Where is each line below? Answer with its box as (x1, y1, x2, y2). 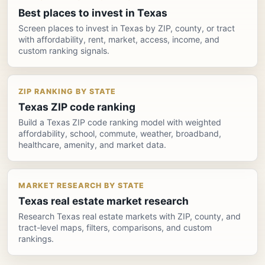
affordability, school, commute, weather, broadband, (18, 128, 221, 138)
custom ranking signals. (18, 45, 109, 56)
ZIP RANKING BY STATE (18, 86, 116, 96)
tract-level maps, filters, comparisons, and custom (18, 222, 212, 232)
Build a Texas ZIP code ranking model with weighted (18, 117, 221, 127)
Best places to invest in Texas (18, 6, 167, 19)
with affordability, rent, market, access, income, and (18, 34, 219, 44)
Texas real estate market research (18, 194, 189, 207)
